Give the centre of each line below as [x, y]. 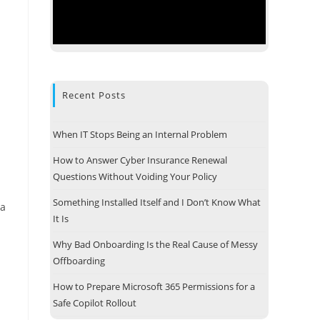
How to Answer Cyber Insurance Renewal [140, 160]
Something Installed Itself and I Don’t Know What [157, 202]
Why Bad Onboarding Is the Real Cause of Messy [155, 244]
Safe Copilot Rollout [95, 303]
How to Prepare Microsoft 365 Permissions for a [154, 286]
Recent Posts [94, 95]
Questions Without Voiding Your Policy [135, 176]
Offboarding [79, 261]
